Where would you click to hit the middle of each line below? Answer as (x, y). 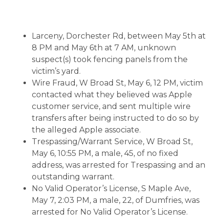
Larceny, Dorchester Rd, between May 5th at (119, 36)
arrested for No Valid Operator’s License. (110, 212)
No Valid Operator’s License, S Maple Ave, (111, 188)
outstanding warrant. (73, 177)
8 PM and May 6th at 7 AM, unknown (104, 48)
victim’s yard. (56, 71)
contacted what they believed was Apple (112, 95)
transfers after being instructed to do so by (115, 118)
